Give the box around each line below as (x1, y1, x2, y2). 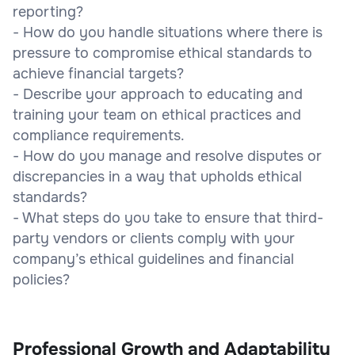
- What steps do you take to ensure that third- (13, 208, 323, 227)
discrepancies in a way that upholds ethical (13, 167, 302, 185)
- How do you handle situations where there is (13, 23, 323, 41)
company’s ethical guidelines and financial (13, 250, 294, 268)
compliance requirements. (13, 126, 185, 144)
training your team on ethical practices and (13, 105, 301, 124)
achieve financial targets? (13, 64, 184, 82)
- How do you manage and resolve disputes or (13, 147, 322, 165)
